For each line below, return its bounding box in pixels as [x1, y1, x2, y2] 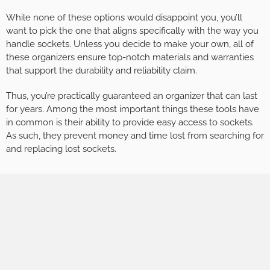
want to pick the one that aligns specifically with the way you [6, 25, 259, 37]
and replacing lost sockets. [6, 143, 116, 155]
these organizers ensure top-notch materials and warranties [6, 52, 254, 63]
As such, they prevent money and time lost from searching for [6, 130, 264, 142]
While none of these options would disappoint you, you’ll [6, 12, 242, 24]
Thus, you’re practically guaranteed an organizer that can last [6, 90, 257, 102]
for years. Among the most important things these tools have [6, 104, 259, 115]
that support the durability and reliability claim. [6, 65, 197, 77]
